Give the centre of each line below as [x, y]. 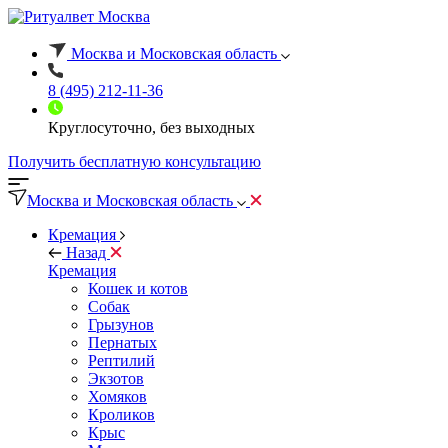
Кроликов [121, 414]
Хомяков [117, 396]
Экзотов [116, 378]
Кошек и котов [138, 288]
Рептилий [121, 360]
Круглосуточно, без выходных [151, 127]
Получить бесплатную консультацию [134, 161]
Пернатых [122, 342]
